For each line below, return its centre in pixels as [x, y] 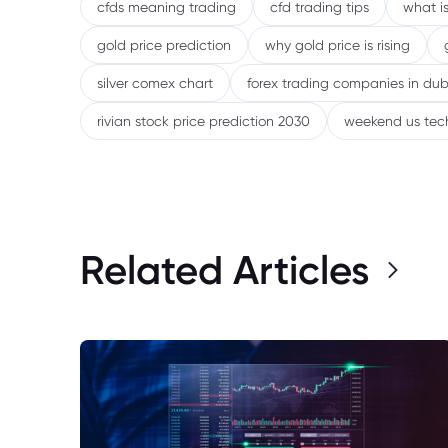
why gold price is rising [337, 44]
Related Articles [224, 269]
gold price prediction [164, 44]
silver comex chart [155, 82]
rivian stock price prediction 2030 [203, 120]
